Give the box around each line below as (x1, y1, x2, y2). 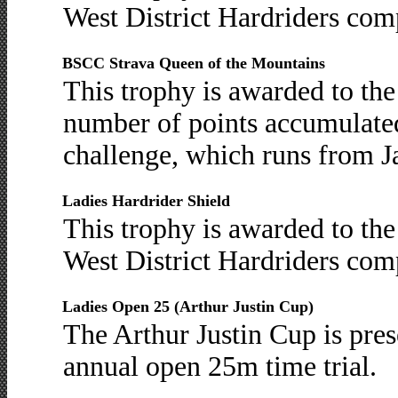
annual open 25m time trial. (62, 351, 377, 382)
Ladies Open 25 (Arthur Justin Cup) (61, 298, 314, 315)
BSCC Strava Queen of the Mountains (61, 54, 325, 72)
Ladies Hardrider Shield (61, 192, 230, 210)
